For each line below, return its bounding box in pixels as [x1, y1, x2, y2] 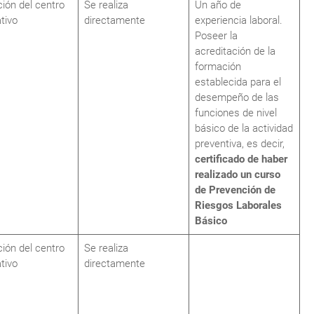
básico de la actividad [195, 122, 293, 135]
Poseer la [195, 29, 238, 42]
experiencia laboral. [195, 14, 282, 27]
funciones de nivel [195, 107, 277, 119]
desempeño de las [195, 91, 279, 104]
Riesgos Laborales [195, 199, 282, 212]
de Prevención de [195, 184, 275, 196]
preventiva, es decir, [195, 137, 285, 150]
